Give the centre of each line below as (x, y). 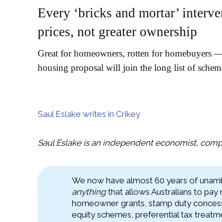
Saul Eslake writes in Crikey (89, 114)
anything (89, 192)
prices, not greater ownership (117, 31)
